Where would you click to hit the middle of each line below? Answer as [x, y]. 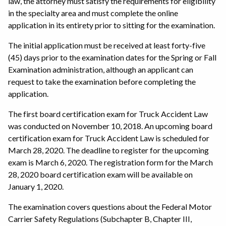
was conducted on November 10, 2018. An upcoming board [110, 126]
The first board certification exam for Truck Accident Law [108, 114]
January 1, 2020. [36, 186]
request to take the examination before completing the [102, 81]
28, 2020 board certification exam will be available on [100, 174]
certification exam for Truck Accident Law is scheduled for [109, 138]
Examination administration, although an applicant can [101, 69]
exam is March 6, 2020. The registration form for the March [110, 162]
